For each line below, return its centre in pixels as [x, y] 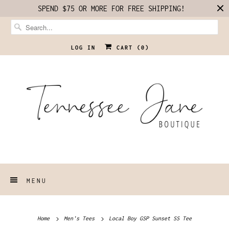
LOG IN [83, 48]
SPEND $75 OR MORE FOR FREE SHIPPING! [111, 8]
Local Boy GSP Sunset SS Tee [149, 218]
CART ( [127, 48]
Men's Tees [81, 218]
